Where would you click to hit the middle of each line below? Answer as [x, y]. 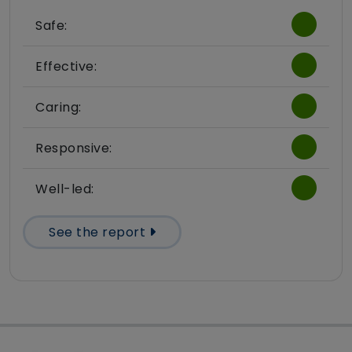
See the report [99, 233]
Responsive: [74, 148]
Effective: [66, 67]
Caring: [59, 108]
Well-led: [65, 189]
